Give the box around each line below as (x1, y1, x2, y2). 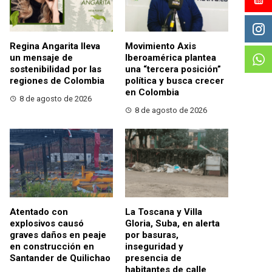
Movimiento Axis (125, 40, 196, 52)
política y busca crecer (125, 75, 224, 86)
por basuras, (125, 229, 178, 241)
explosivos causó (10, 218, 84, 229)
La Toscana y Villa (125, 206, 202, 218)
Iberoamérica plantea (125, 52, 216, 63)
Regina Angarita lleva (10, 40, 100, 52)
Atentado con (10, 206, 68, 218)
